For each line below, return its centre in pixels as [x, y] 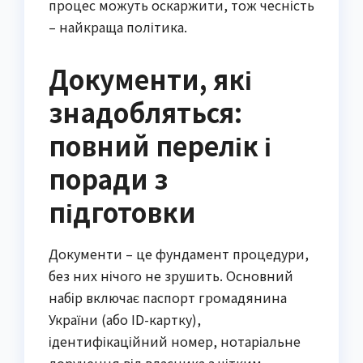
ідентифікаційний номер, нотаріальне [175, 342]
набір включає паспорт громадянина [168, 298]
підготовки [122, 212]
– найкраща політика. [118, 27]
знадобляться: [145, 112]
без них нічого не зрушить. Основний [171, 276]
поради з [108, 179]
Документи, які [150, 79]
